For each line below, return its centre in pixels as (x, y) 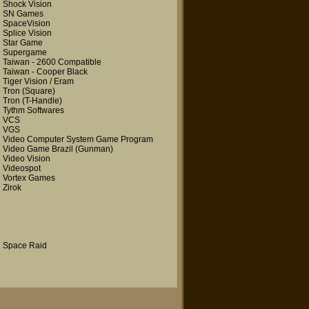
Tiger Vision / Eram (38, 81)
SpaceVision (27, 23)
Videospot (22, 168)
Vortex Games (29, 178)
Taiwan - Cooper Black (45, 72)
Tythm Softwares (33, 110)
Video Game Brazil (38, 149)
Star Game (23, 43)
